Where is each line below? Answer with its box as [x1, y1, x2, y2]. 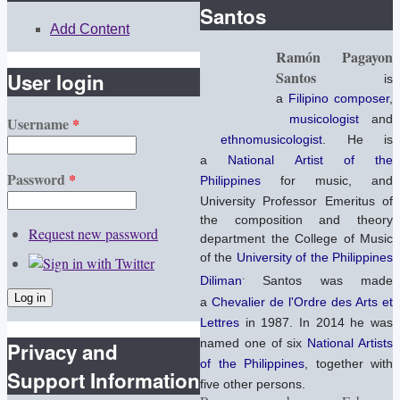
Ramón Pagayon [276, 46, 393, 68]
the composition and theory [200, 212, 393, 228]
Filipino [288, 91, 329, 106]
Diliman [200, 273, 242, 288]
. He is [322, 132, 394, 147]
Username [7, 112, 72, 134]
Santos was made [262, 273, 394, 288]
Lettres [200, 314, 239, 329]
